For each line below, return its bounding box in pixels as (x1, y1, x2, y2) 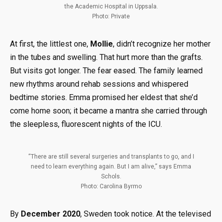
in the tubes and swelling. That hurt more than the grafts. (10, 53, 203, 62)
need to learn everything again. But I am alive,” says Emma (31, 163, 191, 170)
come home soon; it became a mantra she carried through (10, 106, 207, 115)
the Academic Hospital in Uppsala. (64, 3, 158, 10)
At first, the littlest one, (10, 39, 90, 49)
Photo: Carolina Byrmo (80, 182, 142, 190)
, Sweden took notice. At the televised (80, 209, 211, 219)
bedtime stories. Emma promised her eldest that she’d (10, 93, 198, 102)
